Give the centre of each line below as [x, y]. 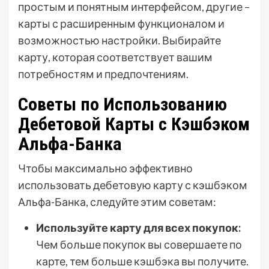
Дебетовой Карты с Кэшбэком [134, 124]
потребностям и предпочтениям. [103, 74]
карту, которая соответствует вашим [115, 57]
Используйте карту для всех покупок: [138, 228]
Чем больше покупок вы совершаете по [139, 244]
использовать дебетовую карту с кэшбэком [133, 185]
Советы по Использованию [122, 104]
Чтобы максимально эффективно [105, 168]
